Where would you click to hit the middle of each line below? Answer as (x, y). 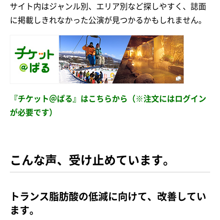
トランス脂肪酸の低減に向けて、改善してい (108, 197)
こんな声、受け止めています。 (92, 160)
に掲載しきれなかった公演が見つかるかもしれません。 (108, 20)
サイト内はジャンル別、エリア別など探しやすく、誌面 (108, 7)
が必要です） (33, 113)
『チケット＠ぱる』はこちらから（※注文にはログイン (108, 99)
